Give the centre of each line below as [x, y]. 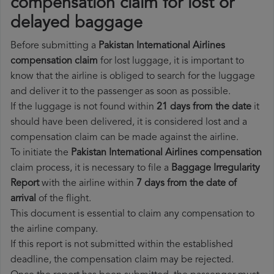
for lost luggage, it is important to [171, 61]
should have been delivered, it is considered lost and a [129, 123]
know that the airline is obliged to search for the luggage [133, 77]
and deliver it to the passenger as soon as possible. [120, 92]
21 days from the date [204, 107]
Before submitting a [54, 46]
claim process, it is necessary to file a [91, 168]
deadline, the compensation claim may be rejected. [122, 260]
